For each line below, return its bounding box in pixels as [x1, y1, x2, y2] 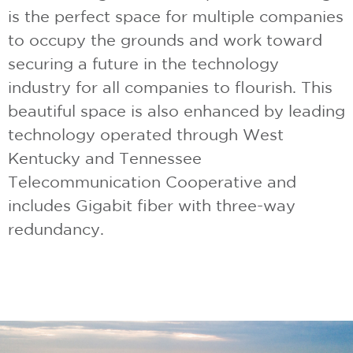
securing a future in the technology [8, 54, 279, 72]
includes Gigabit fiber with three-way [8, 195, 295, 214]
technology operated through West [8, 124, 284, 143]
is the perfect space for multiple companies [8, 6, 344, 25]
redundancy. [8, 219, 104, 238]
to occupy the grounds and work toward [8, 30, 322, 49]
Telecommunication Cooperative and [8, 172, 296, 191]
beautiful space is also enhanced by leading [8, 101, 345, 120]
